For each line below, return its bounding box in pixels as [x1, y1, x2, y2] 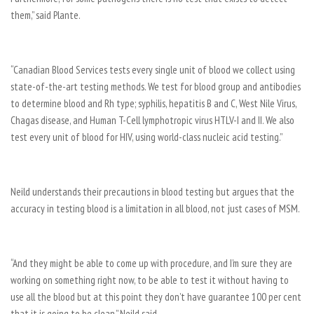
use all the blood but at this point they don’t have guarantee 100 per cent [11, 290, 301, 303]
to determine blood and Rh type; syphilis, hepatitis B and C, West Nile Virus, [11, 97, 296, 110]
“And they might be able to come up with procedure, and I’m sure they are [11, 257, 292, 270]
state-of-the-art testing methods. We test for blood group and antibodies [11, 80, 301, 93]
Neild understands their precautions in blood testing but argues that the [11, 185, 294, 198]
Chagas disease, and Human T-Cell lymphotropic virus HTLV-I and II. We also [11, 114, 294, 127]
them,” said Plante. [11, 8, 81, 22]
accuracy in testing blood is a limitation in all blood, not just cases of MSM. [11, 202, 300, 215]
